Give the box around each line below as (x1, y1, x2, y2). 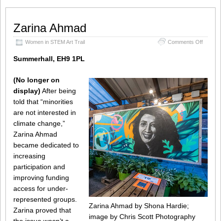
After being (40, 87, 76, 95)
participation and (13, 163, 65, 171)
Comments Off (168, 39, 203, 45)
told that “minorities (13, 98, 73, 106)
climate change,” (13, 119, 65, 128)
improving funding (13, 174, 69, 182)
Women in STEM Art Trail (25, 39, 85, 45)
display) (13, 87, 40, 95)
